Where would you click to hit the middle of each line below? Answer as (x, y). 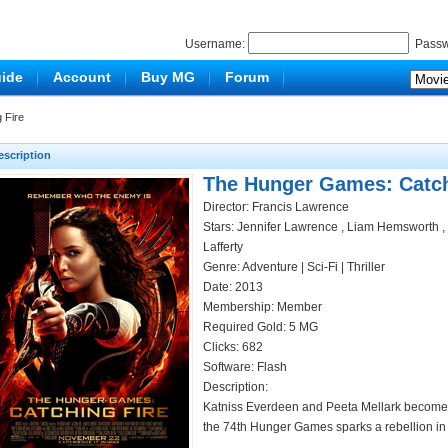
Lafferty (223, 247)
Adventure (270, 267)
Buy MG (168, 77)
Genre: (222, 267)
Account (82, 77)
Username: (216, 43)
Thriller (366, 267)
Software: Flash (245, 367)
